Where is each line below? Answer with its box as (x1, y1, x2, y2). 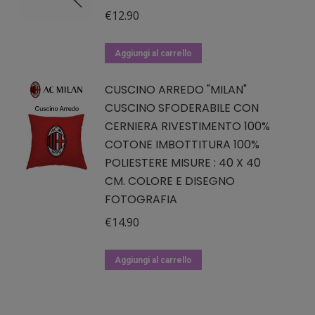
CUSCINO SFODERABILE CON (105, 100, 259, 116)
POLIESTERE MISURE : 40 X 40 (105, 155, 261, 171)
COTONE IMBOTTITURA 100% (105, 136, 259, 153)
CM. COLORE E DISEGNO (105, 173, 235, 189)
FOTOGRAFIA (105, 191, 177, 207)
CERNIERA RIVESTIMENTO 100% (105, 118, 270, 134)
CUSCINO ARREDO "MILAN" (105, 82, 247, 98)
